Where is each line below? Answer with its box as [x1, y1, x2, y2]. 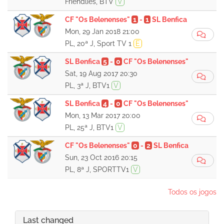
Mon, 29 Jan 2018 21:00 [64, 27, 139, 35]
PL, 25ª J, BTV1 [64, 123, 115, 131]
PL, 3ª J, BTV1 [64, 81, 111, 89]
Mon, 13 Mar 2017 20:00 [64, 111, 140, 119]
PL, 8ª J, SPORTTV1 [64, 165, 131, 173]
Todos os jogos [168, 188, 216, 196]
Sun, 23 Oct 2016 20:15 [64, 153, 137, 161]
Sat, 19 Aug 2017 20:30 [64, 69, 137, 77]
